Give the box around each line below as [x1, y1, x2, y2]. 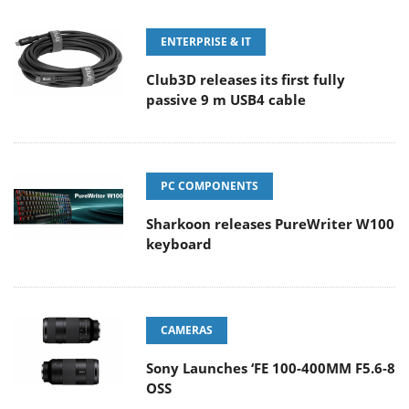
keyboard [146, 235, 212, 254]
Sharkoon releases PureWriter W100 [146, 215, 394, 234]
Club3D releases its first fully [146, 70, 345, 89]
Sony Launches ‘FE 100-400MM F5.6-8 [146, 359, 395, 378]
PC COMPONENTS [161, 178, 258, 194]
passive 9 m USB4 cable [146, 90, 306, 110]
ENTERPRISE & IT [161, 34, 251, 50]
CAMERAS [161, 322, 213, 339]
